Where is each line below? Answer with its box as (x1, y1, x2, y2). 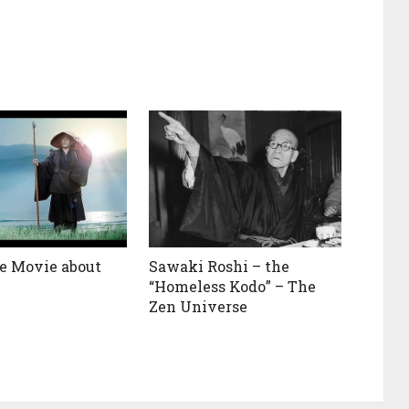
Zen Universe (149, 297, 248, 316)
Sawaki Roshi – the (149, 257, 290, 276)
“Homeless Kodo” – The (149, 277, 317, 296)
